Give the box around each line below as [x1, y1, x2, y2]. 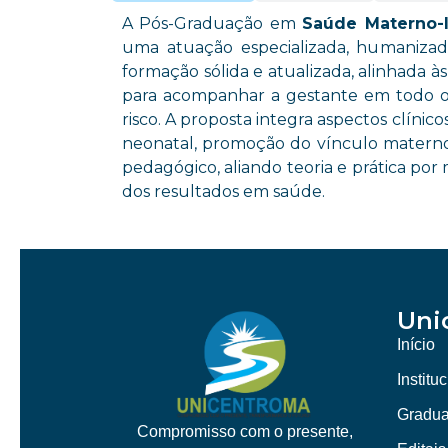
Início [397, 335, 435, 353]
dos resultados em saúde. [122, 182, 325, 202]
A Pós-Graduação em [122, 14, 303, 34]
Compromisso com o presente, [136, 422, 353, 440]
